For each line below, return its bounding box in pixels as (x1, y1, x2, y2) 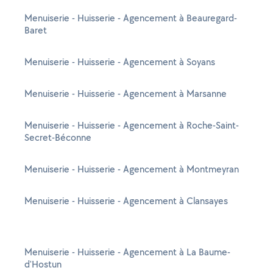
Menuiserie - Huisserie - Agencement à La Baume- (24, 246, 230, 258)
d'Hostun (24, 258, 62, 271)
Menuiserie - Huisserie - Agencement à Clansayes (24, 194, 228, 207)
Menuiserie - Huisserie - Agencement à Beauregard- (24, 12, 237, 24)
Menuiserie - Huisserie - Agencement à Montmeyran (24, 163, 239, 175)
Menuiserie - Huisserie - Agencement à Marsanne (24, 87, 227, 100)
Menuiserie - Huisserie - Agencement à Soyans (24, 55, 215, 68)
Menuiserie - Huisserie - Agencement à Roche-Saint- (24, 119, 239, 132)
